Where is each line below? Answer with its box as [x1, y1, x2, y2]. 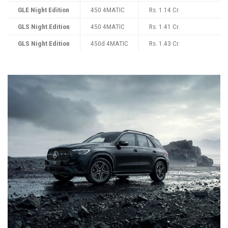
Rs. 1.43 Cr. [149, 39, 180, 48]
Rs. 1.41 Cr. [149, 22, 180, 31]
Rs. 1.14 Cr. [149, 6, 180, 14]
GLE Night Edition [18, 6, 69, 14]
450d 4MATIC [91, 39, 128, 48]
